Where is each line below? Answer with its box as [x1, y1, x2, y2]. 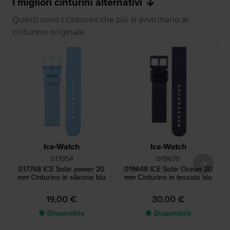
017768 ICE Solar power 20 [18, 163, 105, 175]
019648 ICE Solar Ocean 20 [124, 163, 213, 175]
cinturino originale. [12, 26, 86, 38]
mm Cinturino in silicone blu [17, 171, 106, 183]
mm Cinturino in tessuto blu [124, 171, 213, 183]
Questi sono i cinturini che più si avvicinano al [12, 14, 188, 26]
